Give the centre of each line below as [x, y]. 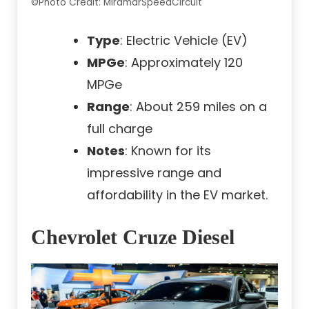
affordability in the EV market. [177, 195]
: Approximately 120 [184, 63]
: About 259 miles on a [198, 107]
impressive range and [154, 173]
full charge [120, 129]
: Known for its [168, 151]
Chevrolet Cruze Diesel [133, 237]
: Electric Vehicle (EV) [184, 41]
